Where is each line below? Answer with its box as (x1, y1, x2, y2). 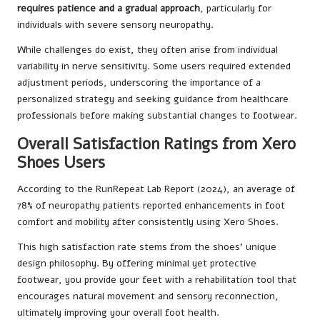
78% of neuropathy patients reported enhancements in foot (17, 199, 285, 213)
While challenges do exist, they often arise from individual (17, 43, 278, 57)
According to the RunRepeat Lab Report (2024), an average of (17, 182, 295, 196)
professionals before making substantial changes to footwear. (17, 109, 297, 123)
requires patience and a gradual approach (17, 1, 200, 16)
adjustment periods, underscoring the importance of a (17, 76, 261, 90)
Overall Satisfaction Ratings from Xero (17, 133, 296, 156)
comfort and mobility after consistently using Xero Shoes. (17, 215, 279, 229)
